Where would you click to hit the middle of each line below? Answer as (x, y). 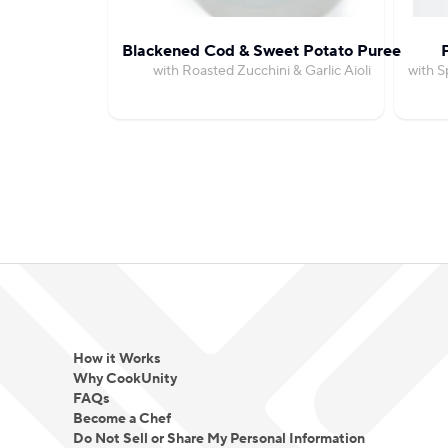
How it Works (116, 359)
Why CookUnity (124, 379)
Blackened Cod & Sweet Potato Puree (261, 51)
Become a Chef (121, 419)
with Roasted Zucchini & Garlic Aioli (261, 71)
